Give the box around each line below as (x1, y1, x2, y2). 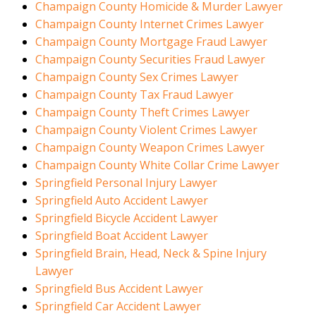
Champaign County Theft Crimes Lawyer (35, 104, 250, 121)
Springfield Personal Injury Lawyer (35, 175, 217, 191)
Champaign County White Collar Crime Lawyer (35, 157, 279, 174)
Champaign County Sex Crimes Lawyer (35, 69, 238, 85)
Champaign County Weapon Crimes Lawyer (35, 140, 265, 156)
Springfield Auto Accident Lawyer (35, 193, 211, 209)
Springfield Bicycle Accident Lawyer (35, 210, 218, 226)
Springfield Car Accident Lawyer (35, 298, 201, 315)
